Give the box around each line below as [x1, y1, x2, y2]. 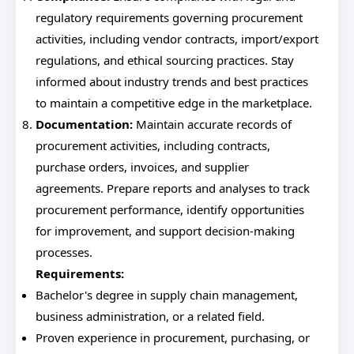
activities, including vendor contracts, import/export [36, 31, 318, 47]
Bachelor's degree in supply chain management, [36, 287, 298, 303]
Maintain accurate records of [133, 116, 292, 132]
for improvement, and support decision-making [36, 223, 295, 239]
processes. [36, 244, 92, 260]
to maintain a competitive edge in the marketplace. [36, 95, 312, 111]
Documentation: [36, 116, 133, 132]
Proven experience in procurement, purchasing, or [36, 330, 310, 345]
